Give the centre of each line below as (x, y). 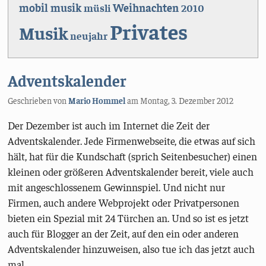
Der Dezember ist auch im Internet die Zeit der (109, 126)
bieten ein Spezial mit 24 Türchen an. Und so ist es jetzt (129, 218)
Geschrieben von (38, 100)
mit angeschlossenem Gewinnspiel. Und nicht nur (117, 187)
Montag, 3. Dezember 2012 (187, 100)
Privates (148, 31)
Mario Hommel (97, 100)
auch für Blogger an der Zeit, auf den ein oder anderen (123, 234)
